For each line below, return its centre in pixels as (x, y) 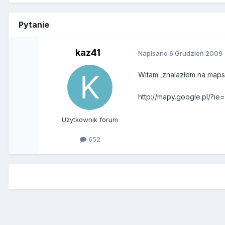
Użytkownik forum (90, 120)
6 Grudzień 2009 (196, 53)
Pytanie (34, 25)
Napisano (154, 53)
